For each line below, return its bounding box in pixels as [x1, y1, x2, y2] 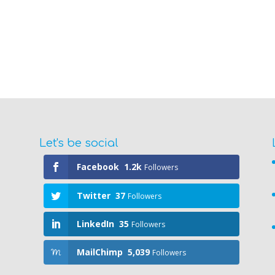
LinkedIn [76, 217, 114, 230]
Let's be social [39, 137, 119, 150]
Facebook [76, 161, 119, 173]
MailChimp [76, 246, 123, 258]
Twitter [76, 189, 110, 201]
